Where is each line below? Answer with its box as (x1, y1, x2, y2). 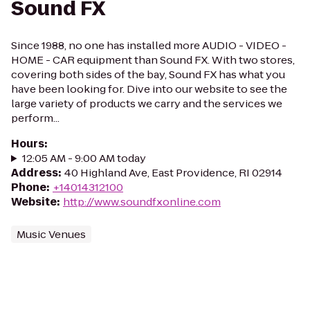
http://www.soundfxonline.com (63, 194, 221, 209)
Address (11, 165, 58, 180)
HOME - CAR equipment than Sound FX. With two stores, (11, 53, 295, 67)
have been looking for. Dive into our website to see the (11, 82, 287, 96)
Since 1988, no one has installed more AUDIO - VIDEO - (11, 38, 286, 53)
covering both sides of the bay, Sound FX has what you (11, 67, 285, 82)
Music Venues (17, 227, 86, 241)
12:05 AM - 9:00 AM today (21, 151, 146, 165)
